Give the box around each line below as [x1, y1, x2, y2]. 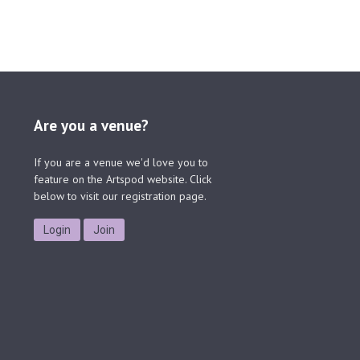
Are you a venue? [34, 116, 149, 136]
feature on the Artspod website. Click [34, 172, 212, 187]
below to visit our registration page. [34, 189, 207, 204]
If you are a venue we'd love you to [34, 155, 209, 170]
